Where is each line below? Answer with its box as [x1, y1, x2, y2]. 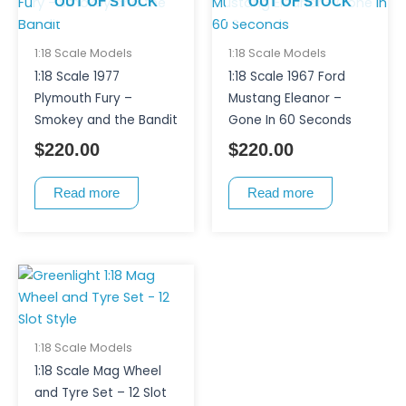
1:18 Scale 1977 [34, 67, 120, 85]
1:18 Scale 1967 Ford [227, 67, 345, 85]
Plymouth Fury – [34, 89, 132, 107]
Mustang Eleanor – [227, 89, 342, 107]
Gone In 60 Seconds [227, 111, 352, 129]
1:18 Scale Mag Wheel [34, 362, 161, 381]
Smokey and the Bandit [34, 111, 178, 129]
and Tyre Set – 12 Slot [34, 384, 167, 402]
